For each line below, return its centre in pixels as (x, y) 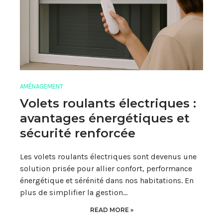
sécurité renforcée (78, 133)
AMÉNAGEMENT (42, 87)
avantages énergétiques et (105, 118)
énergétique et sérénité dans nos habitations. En (107, 180)
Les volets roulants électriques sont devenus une (108, 156)
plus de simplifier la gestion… (74, 192)
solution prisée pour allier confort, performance (106, 168)
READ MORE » (111, 210)
